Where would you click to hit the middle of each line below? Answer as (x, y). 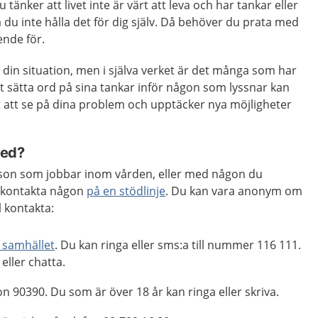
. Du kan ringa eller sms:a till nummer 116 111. (178, 245)
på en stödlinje (126, 191)
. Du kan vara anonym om (234, 191)
